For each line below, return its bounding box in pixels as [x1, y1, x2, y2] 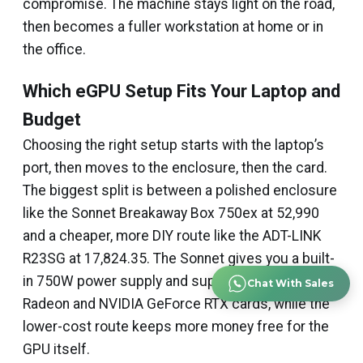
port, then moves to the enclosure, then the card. [23, 160, 327, 176]
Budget [23, 109, 81, 130]
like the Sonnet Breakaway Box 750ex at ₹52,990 [23, 205, 319, 221]
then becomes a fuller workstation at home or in [23, 19, 323, 35]
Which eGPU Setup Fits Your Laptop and [23, 81, 340, 101]
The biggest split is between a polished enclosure [23, 182, 337, 199]
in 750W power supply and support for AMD [23, 273, 297, 289]
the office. [23, 41, 86, 58]
